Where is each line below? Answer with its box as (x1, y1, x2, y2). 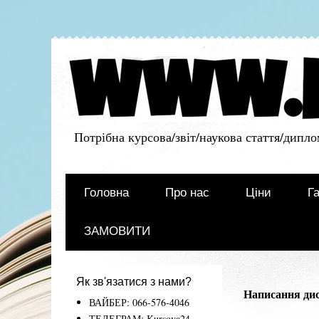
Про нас (164, 186, 209, 200)
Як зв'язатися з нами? (76, 276, 192, 288)
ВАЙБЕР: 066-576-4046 (88, 295, 189, 309)
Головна (83, 186, 129, 200)
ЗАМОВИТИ (83, 224, 150, 239)
